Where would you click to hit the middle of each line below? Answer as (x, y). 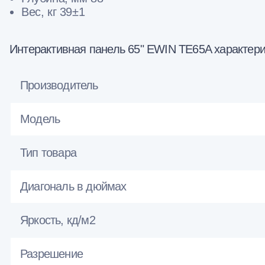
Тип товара (48, 153)
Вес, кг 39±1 (53, 12)
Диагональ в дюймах (73, 187)
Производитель (59, 85)
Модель (40, 119)
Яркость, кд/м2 (58, 220)
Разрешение (51, 254)
